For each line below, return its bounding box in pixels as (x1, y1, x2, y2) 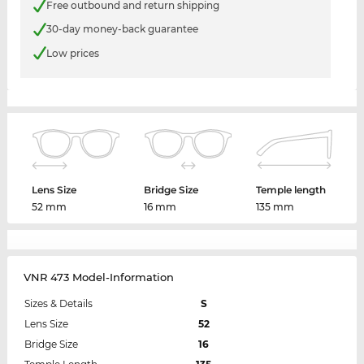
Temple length (255, 184, 326, 197)
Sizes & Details (24, 297, 93, 310)
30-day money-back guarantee (45, 23, 198, 36)
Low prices (45, 46, 99, 59)
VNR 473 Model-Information (23, 271, 174, 284)
